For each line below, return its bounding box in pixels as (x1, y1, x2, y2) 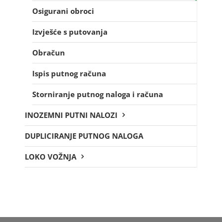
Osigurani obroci (32, 5, 94, 16)
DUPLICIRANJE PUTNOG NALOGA (25, 130, 143, 141)
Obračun (32, 47, 65, 57)
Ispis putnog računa (32, 68, 106, 78)
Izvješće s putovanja (32, 26, 108, 37)
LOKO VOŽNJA (25, 151, 76, 162)
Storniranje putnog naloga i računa (32, 89, 163, 99)
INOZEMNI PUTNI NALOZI (25, 110, 117, 120)
